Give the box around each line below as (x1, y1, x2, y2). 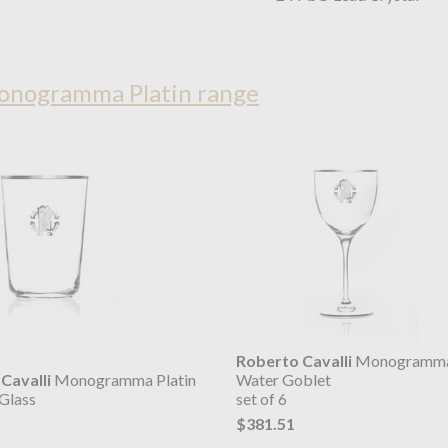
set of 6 (235, 389, 287, 409)
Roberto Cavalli (235, 351, 352, 371)
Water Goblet (235, 370, 331, 390)
